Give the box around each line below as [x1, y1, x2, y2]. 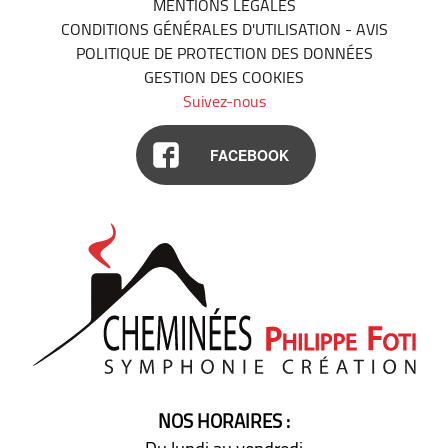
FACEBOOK [209, 145, 289, 165]
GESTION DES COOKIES [144, 62, 304, 92]
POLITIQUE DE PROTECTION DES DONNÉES [75, 38, 373, 68]
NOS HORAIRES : [158, 403, 290, 439]
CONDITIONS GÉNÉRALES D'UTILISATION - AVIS [60, 14, 388, 44]
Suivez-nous [182, 86, 266, 116]
